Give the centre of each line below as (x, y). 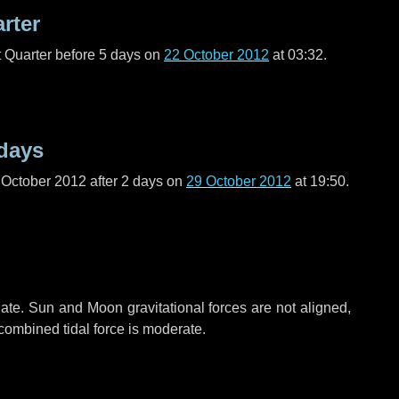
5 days (120, 55)
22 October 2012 (216, 55)
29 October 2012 (239, 181)
